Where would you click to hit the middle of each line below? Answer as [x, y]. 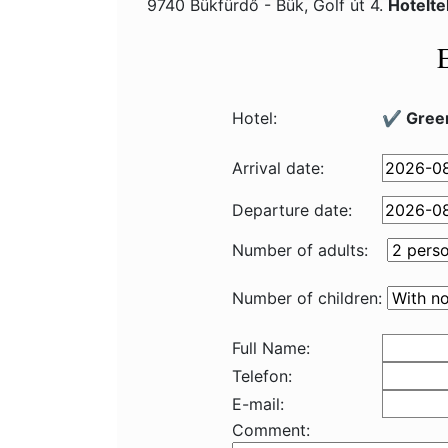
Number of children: [307, 298]
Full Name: [271, 348]
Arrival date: [278, 168]
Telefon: [262, 376]
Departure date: [292, 210]
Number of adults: [300, 250]
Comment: [271, 430]
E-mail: [258, 404]
